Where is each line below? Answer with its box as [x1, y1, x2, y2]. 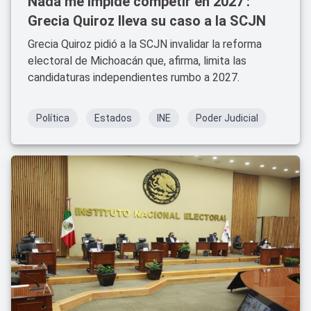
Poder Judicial [196, 112, 258, 124]
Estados [94, 112, 132, 124]
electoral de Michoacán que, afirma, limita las [28, 54, 246, 67]
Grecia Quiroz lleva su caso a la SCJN [28, 12, 266, 29]
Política [36, 112, 69, 124]
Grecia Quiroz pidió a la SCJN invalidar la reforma [28, 37, 262, 51]
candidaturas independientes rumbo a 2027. [28, 71, 239, 84]
